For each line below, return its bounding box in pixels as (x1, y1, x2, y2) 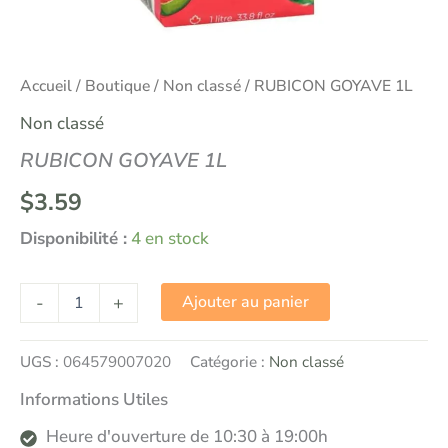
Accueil (20, 75, 72, 98)
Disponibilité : (20, 227, 127, 251)
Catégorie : (190, 351, 269, 373)
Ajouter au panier (182, 291, 310, 314)
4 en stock (131, 227, 209, 251)
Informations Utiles (20, 388, 168, 412)
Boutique (85, 75, 150, 98)
